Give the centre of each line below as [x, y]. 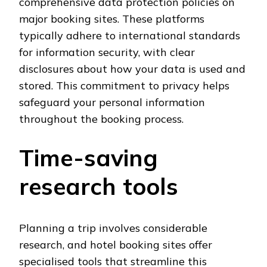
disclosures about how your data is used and [132, 69]
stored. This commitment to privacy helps [124, 85]
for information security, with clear [107, 52]
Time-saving [89, 157]
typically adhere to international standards [130, 35]
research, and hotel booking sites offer [116, 245]
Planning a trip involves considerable [113, 228]
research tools [99, 186]
